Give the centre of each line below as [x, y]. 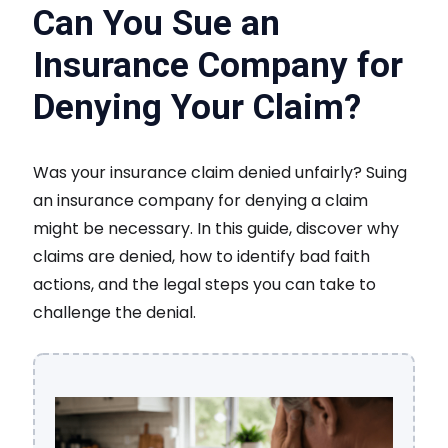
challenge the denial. [114, 312]
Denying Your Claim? [197, 107]
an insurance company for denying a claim [200, 200]
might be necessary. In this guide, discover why [216, 228]
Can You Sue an [156, 23]
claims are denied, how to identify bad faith [201, 256]
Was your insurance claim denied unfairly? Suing [220, 172]
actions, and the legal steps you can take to [204, 284]
